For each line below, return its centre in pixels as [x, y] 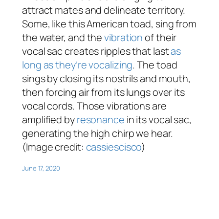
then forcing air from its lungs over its [103, 92]
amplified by [49, 119]
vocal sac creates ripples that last [97, 51]
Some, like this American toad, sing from [109, 23]
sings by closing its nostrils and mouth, [106, 78]
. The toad [155, 65]
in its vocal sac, [158, 119]
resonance [100, 119]
